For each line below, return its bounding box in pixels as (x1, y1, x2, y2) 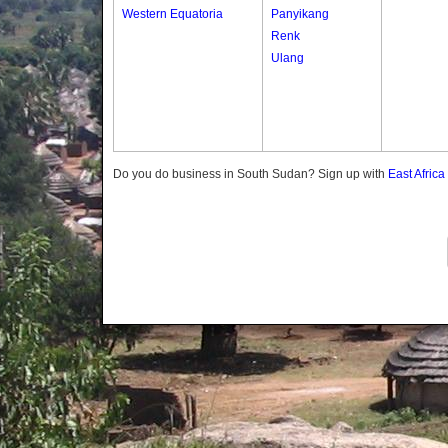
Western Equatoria (122, 7, 223, 21)
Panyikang (271, 7, 329, 21)
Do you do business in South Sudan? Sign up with (113, 167, 388, 181)
